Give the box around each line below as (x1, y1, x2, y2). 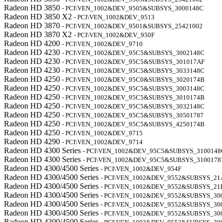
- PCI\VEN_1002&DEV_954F (101, 165, 181, 172)
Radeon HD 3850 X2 (4, 12, 74, 21)
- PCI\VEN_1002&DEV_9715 (62, 129, 143, 137)
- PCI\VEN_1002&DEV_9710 (62, 40, 143, 48)
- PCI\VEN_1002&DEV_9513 (74, 13, 155, 21)
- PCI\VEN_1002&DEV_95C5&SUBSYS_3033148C (62, 67, 205, 74)
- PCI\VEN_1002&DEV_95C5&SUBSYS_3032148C (62, 103, 205, 110)
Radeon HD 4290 (4, 137, 62, 146)
